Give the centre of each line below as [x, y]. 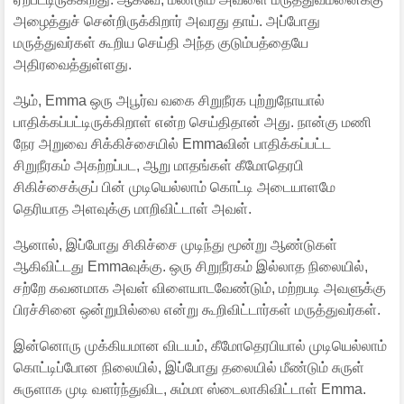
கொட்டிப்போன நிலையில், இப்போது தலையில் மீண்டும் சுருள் [189, 367]
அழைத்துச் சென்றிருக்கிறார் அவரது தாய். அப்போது [167, 21]
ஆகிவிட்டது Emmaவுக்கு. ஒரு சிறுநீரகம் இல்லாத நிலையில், [191, 266]
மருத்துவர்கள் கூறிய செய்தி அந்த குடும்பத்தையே [161, 42]
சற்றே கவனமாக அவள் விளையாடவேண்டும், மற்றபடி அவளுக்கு [200, 288]
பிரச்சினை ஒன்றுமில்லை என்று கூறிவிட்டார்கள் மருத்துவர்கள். [197, 309]
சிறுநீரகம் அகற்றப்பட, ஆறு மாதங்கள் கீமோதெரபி [159, 165]
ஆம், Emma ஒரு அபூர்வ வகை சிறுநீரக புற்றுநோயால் [169, 100]
